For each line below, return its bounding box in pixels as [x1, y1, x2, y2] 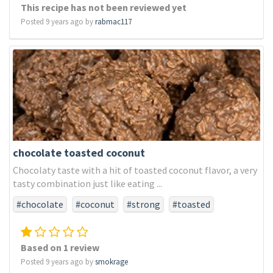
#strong [127, 198, 160, 210]
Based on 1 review [21, 241, 99, 253]
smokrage [95, 257, 128, 267]
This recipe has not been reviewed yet [21, 1, 186, 13]
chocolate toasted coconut [13, 146, 145, 160]
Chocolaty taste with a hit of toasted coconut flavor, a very [13, 164, 257, 176]
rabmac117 [95, 16, 132, 27]
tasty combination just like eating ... [13, 177, 162, 190]
